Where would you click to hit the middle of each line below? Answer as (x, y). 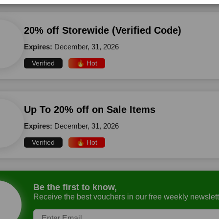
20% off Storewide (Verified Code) (103, 30)
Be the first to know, (75, 187)
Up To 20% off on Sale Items (90, 109)
